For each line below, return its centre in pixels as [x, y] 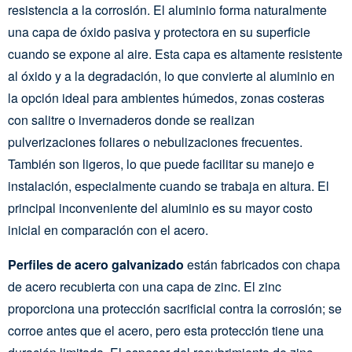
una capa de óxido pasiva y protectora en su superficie [159, 32]
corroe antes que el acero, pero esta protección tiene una [166, 330]
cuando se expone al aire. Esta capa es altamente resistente [175, 54]
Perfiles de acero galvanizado [96, 264]
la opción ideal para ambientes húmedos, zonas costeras [166, 98]
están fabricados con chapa [262, 264]
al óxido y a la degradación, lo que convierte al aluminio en [171, 76]
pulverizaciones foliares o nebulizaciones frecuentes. [155, 142]
